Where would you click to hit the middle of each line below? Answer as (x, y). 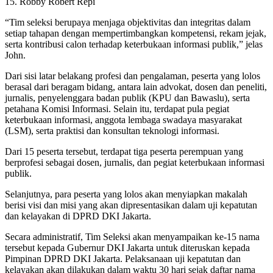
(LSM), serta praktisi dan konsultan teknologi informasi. (112, 131)
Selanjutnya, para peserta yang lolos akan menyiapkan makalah (126, 194)
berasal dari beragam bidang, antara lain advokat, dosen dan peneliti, (136, 87)
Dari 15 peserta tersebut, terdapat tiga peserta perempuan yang (124, 152)
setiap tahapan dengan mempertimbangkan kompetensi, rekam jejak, (136, 34)
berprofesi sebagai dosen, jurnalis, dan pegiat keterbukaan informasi (135, 163)
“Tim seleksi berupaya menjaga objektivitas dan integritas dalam (128, 23)
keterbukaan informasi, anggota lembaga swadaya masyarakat (123, 120)
